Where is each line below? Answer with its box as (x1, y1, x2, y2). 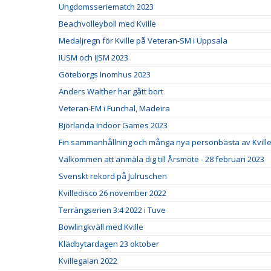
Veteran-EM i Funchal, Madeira (59, 103, 170, 114)
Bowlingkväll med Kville (59, 221, 143, 232)
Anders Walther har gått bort (59, 86, 163, 97)
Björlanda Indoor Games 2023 (59, 120, 168, 131)
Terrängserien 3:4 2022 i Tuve (59, 204, 166, 215)
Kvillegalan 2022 (59, 255, 117, 266)
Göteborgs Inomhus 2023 (59, 69, 151, 80)
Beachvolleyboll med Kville (59, 18, 156, 29)
